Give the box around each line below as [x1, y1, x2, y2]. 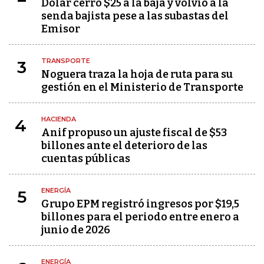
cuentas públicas [41, 152, 130, 165]
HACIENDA [41, 115, 76, 123]
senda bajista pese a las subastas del [41, 9, 229, 22]
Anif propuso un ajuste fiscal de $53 [41, 126, 227, 139]
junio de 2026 [41, 223, 110, 236]
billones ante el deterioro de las [41, 139, 207, 152]
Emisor [41, 22, 80, 35]
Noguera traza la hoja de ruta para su [41, 68, 233, 81]
